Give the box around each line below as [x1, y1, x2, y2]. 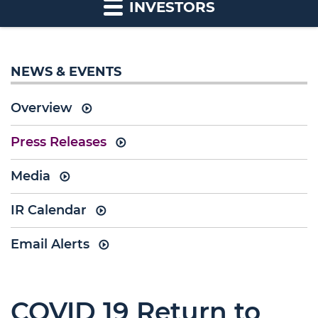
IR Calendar [11, 202, 87, 218]
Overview [11, 100, 72, 116]
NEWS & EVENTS [11, 64, 121, 79]
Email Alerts [11, 236, 89, 252]
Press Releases [11, 134, 106, 150]
